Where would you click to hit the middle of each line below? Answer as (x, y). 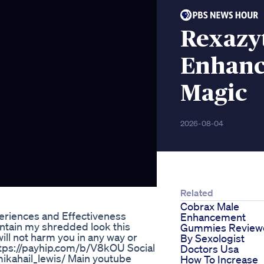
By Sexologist (212, 238)
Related (197, 193)
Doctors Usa (209, 249)
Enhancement (213, 217)
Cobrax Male (210, 207)
